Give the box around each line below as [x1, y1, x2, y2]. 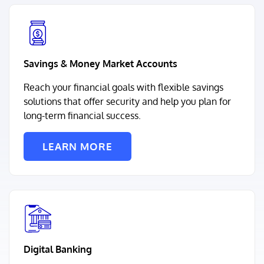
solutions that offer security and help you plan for [24, 95, 231, 107]
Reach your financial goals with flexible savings [24, 81, 223, 93]
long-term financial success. [24, 110, 141, 121]
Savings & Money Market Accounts [24, 58, 177, 70]
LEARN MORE [42, 140, 113, 153]
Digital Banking [24, 243, 92, 255]
